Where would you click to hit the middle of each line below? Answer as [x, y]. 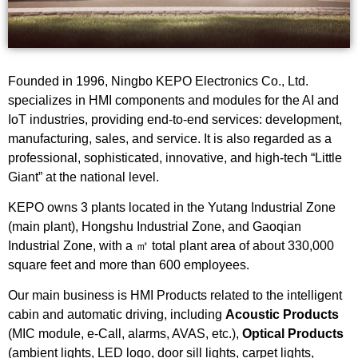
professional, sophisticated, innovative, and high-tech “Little [175, 157]
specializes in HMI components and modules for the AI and [173, 100]
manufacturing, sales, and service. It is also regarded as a [170, 138]
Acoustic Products [282, 315]
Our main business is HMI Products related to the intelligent [175, 296]
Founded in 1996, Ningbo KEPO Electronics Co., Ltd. [158, 81]
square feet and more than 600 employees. [129, 265]
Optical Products [293, 334]
